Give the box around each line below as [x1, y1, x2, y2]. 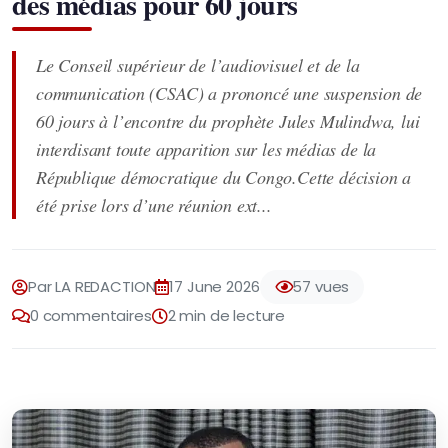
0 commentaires [29, 305, 152, 326]
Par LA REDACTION [27, 276, 156, 297]
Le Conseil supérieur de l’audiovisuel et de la [36, 53, 360, 77]
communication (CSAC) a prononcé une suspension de [36, 81, 423, 105]
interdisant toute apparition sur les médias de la [36, 137, 377, 161]
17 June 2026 [169, 276, 260, 297]
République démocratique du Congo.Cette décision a [36, 165, 412, 189]
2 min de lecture [167, 305, 286, 326]
